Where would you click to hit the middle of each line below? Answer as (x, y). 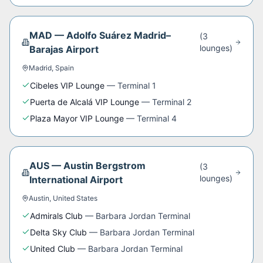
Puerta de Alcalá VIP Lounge (85, 102)
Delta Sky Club (58, 232)
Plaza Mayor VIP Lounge (77, 118)
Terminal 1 (137, 85)
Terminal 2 (172, 102)
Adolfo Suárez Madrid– (118, 35)
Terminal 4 (157, 118)
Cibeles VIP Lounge (67, 85)
